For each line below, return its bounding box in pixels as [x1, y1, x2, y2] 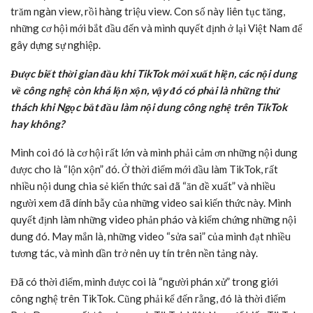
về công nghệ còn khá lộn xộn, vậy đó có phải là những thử [10, 84, 279, 97]
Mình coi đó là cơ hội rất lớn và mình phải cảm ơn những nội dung [10, 146, 298, 159]
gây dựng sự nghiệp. [10, 38, 101, 52]
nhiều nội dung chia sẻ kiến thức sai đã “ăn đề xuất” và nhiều [10, 180, 275, 193]
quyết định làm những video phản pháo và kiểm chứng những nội [10, 213, 296, 226]
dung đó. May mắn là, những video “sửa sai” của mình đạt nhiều [10, 230, 291, 243]
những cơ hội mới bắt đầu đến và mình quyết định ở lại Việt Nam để [10, 22, 303, 35]
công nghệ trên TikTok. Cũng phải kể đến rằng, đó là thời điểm [10, 292, 286, 305]
